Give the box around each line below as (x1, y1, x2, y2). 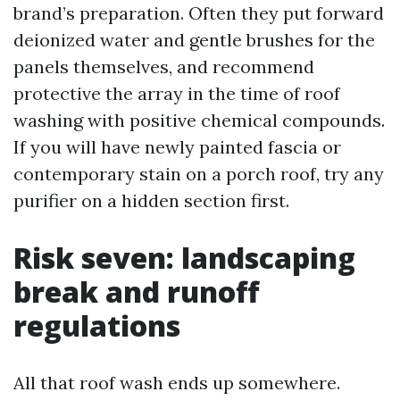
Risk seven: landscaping (13, 237, 355, 277)
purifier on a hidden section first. (13, 188, 289, 212)
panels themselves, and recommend (13, 54, 314, 78)
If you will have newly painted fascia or (13, 135, 341, 158)
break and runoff (13, 271, 259, 311)
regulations (13, 305, 180, 345)
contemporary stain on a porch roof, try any (13, 162, 384, 185)
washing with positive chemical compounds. (13, 108, 385, 131)
